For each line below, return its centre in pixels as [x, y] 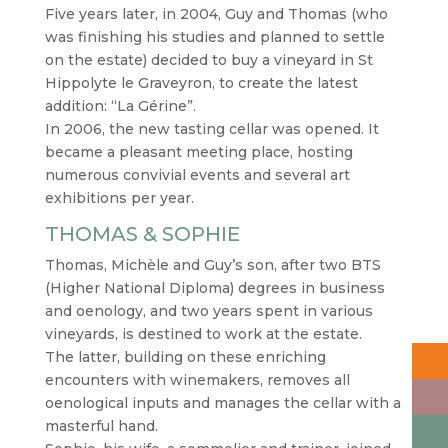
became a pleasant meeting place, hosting [198, 152]
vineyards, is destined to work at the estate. [203, 334]
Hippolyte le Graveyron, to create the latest [201, 83]
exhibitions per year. [119, 198]
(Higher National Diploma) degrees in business [214, 288]
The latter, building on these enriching [185, 357]
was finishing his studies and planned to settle [214, 37]
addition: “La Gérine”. [120, 106]
